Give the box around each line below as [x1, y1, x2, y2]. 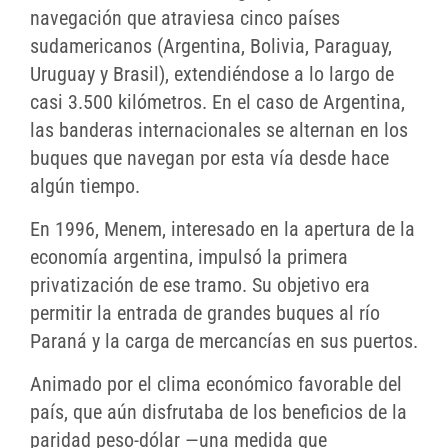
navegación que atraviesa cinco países [30, 6, 340, 31]
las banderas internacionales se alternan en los [30, 118, 408, 143]
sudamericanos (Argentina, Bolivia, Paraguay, [30, 34, 392, 59]
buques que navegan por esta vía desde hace [30, 146, 389, 171]
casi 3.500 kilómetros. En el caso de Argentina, [30, 90, 405, 115]
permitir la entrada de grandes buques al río [30, 301, 380, 326]
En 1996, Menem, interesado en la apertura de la [30, 217, 415, 242]
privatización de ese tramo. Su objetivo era [30, 273, 370, 298]
